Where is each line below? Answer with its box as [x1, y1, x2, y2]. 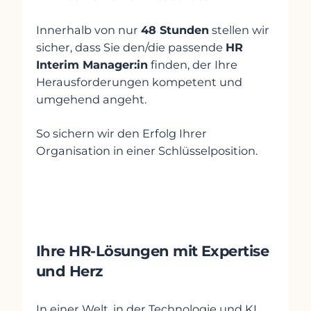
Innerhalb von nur [36, 23, 141, 37]
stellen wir [209, 23, 269, 37]
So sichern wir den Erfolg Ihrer [36, 126, 207, 141]
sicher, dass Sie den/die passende [36, 40, 226, 55]
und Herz [36, 262, 103, 280]
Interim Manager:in [36, 58, 148, 72]
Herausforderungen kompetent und [36, 75, 242, 90]
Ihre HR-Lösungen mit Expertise [36, 242, 269, 260]
